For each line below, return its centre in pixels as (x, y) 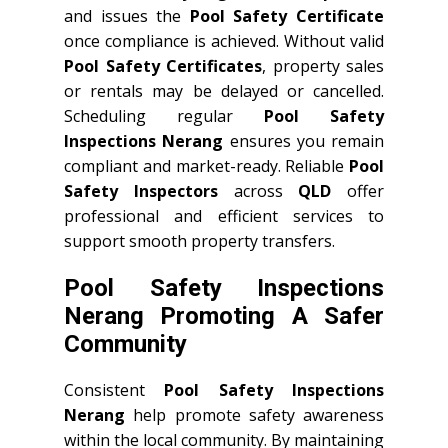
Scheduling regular (164, 116)
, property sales (323, 66)
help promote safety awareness (254, 415)
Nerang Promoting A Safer (224, 316)
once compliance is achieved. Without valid (224, 41)
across (258, 191)
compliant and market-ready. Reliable (206, 166)
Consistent (114, 390)
